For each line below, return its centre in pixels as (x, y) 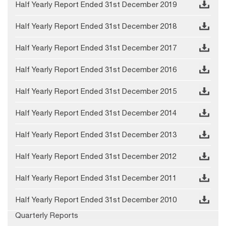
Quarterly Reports (47, 215)
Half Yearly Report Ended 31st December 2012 (96, 156)
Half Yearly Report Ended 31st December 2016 (96, 70)
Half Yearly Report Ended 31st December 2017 (96, 48)
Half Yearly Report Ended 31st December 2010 (96, 200)
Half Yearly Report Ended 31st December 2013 (96, 135)
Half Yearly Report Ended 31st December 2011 (96, 178)
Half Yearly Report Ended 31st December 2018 (96, 26)
